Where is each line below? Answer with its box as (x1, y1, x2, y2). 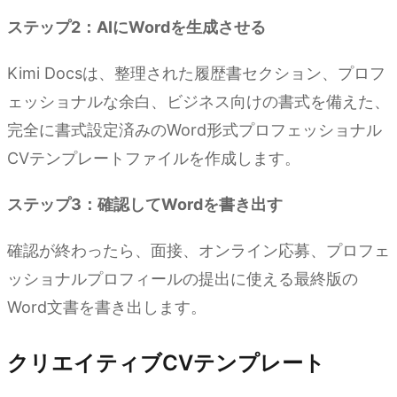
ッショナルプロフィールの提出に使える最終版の (7, 269, 358, 289)
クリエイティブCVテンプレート (7, 350, 325, 377)
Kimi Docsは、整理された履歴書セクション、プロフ (7, 64, 385, 83)
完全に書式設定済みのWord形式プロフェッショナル (7, 121, 382, 140)
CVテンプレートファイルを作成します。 (7, 149, 300, 168)
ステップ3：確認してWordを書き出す (7, 195, 283, 214)
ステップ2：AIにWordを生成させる (7, 18, 266, 37)
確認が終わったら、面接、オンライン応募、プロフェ (7, 241, 390, 261)
